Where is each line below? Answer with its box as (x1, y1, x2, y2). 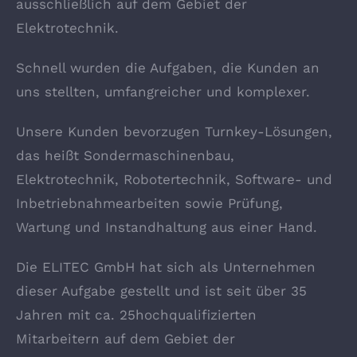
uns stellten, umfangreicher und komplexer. (16, 84, 310, 100)
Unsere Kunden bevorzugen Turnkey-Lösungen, (16, 124, 332, 140)
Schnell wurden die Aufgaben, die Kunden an (16, 60, 320, 76)
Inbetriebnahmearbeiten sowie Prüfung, (16, 195, 283, 212)
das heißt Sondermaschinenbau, (16, 147, 234, 164)
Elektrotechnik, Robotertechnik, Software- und (16, 171, 332, 188)
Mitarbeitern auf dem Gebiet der (16, 331, 235, 347)
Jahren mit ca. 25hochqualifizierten (16, 307, 257, 324)
